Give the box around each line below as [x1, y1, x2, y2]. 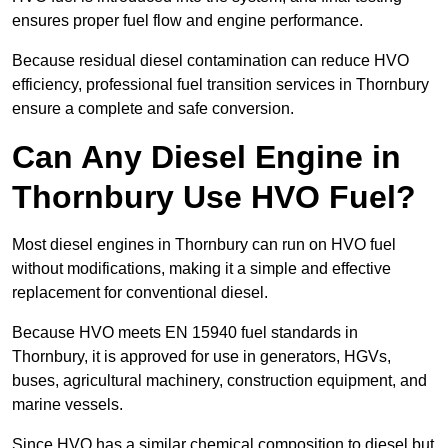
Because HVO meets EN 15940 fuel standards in [12, 324, 358, 342]
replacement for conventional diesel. [12, 284, 272, 302]
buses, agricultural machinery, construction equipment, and [12, 372, 427, 390]
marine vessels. [12, 396, 127, 414]
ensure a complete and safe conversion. [12, 100, 294, 118]
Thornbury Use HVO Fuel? [12, 179, 416, 216]
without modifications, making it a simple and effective [12, 260, 391, 278]
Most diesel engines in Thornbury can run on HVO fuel [12, 236, 396, 254]
